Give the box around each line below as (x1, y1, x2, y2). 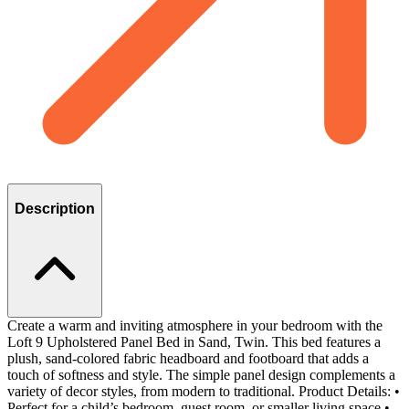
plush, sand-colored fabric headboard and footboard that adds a (7, 350, 369, 366)
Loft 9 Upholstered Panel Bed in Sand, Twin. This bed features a (7, 333, 381, 350)
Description (15, 201, 95, 217)
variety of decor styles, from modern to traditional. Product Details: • (7, 383, 400, 399)
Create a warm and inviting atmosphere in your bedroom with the (7, 317, 383, 333)
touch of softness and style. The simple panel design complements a (7, 366, 395, 383)
